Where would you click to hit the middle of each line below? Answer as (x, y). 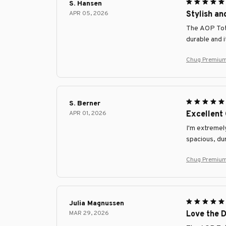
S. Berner (85, 103)
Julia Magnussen (97, 203)
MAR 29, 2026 (89, 213)
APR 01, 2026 (88, 113)
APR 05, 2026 (89, 13)
